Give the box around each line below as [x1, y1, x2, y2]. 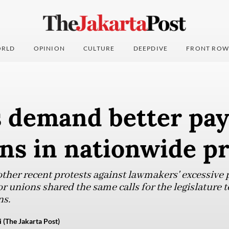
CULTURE [83, 44, 115, 53]
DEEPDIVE [133, 44, 168, 53]
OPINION [33, 44, 65, 53]
